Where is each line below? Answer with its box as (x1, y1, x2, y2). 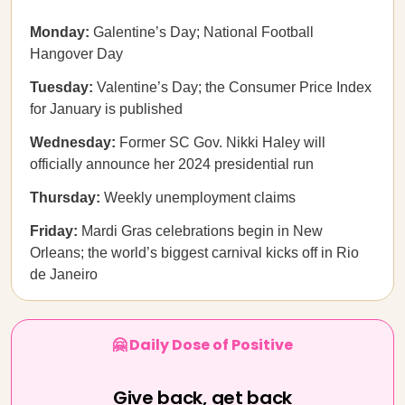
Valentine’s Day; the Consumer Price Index (97, 80, 372, 95)
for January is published (30, 101, 183, 117)
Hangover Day (30, 46, 123, 61)
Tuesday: (30, 80, 97, 95)
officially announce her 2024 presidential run (30, 156, 314, 172)
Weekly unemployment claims (104, 190, 296, 205)
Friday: (30, 223, 78, 239)
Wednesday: (30, 135, 116, 150)
